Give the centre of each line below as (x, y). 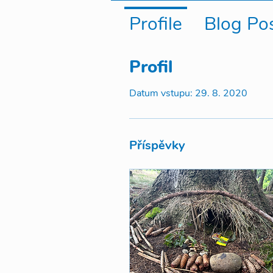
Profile (156, 24)
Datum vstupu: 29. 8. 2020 (188, 93)
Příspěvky (157, 145)
